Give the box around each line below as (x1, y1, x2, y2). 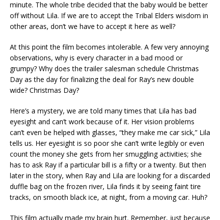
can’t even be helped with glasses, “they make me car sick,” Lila (10, 128, 210, 137)
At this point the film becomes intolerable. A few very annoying (10, 42, 209, 52)
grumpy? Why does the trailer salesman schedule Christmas (10, 64, 199, 74)
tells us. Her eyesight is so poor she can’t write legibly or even (10, 138, 204, 148)
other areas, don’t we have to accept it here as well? (10, 22, 175, 31)
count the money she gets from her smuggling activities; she (10, 149, 202, 159)
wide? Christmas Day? (10, 85, 79, 95)
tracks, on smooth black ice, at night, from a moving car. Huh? (10, 192, 207, 202)
